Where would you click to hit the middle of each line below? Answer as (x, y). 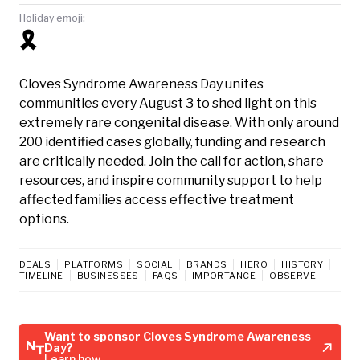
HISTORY (303, 264)
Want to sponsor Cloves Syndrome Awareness (178, 336)
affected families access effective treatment (157, 199)
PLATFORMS (94, 264)
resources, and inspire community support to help (171, 180)
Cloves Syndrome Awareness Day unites (141, 84)
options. (44, 219)
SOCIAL (155, 264)
